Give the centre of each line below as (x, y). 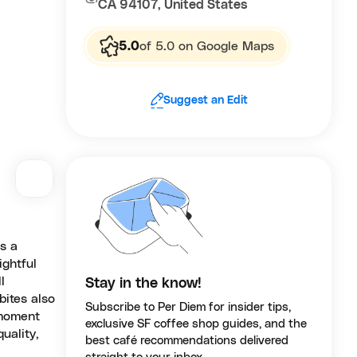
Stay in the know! (144, 284)
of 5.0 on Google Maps (207, 46)
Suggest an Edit (205, 100)
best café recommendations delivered (187, 341)
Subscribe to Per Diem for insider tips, (188, 308)
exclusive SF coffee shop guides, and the (196, 324)
